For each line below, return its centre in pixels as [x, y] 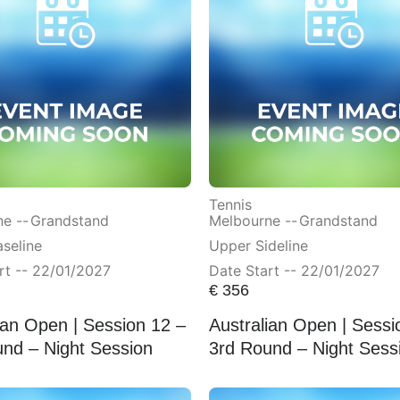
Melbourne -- [253, 220]
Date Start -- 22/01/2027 [294, 270]
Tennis [230, 204]
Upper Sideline [258, 245]
